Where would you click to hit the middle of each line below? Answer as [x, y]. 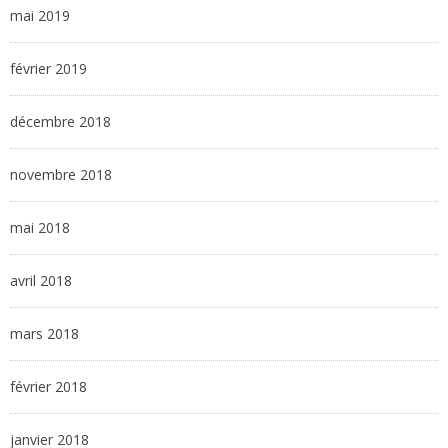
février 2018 [48, 387]
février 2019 [48, 69]
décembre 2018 [60, 122]
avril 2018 [41, 281]
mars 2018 [44, 334]
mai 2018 [40, 228]
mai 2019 [40, 16]
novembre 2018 [61, 175]
